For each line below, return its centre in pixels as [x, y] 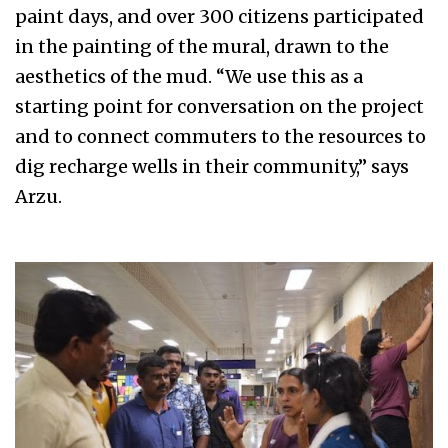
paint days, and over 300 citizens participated [219, 17]
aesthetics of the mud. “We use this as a [189, 77]
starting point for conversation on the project [219, 107]
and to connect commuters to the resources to [220, 137]
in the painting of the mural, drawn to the [202, 47]
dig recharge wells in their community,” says [212, 167]
